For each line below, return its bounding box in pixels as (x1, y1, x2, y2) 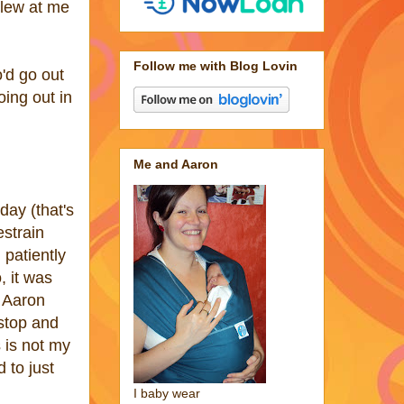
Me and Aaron (133, 156, 218, 171)
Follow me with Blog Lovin (133, 59, 298, 74)
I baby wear (133, 385, 200, 400)
